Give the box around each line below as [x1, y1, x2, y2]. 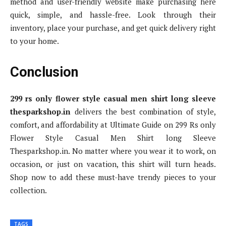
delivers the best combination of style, [71, 106, 216, 117]
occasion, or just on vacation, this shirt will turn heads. [10, 159, 216, 169]
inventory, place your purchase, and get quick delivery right [10, 23, 216, 33]
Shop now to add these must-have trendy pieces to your [10, 172, 216, 183]
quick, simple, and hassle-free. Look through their [10, 10, 216, 20]
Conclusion [10, 64, 78, 81]
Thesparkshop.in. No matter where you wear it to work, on [10, 146, 216, 156]
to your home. [10, 36, 59, 46]
